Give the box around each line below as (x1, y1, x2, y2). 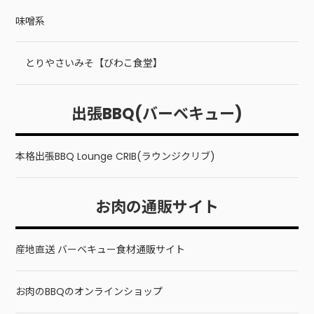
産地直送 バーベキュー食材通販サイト (15, 243, 186, 257)
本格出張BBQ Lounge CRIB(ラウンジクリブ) (15, 149, 216, 164)
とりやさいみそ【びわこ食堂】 (25, 56, 163, 71)
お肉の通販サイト (95, 196, 219, 218)
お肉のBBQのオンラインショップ (15, 285, 163, 299)
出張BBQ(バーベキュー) (71, 102, 243, 125)
